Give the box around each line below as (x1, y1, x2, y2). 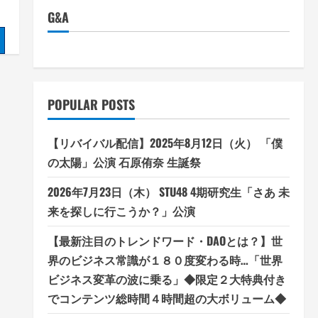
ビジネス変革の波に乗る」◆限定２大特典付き (47, 270, 286, 287)
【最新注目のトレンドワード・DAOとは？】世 (47, 232, 283, 249)
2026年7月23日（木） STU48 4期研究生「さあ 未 (47, 183, 290, 200)
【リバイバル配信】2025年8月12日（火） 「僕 (47, 134, 283, 151)
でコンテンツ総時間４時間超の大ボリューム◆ (47, 290, 286, 307)
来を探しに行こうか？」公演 (47, 202, 195, 219)
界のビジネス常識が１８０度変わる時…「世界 (47, 251, 283, 268)
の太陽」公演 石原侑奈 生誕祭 (47, 153, 201, 170)
